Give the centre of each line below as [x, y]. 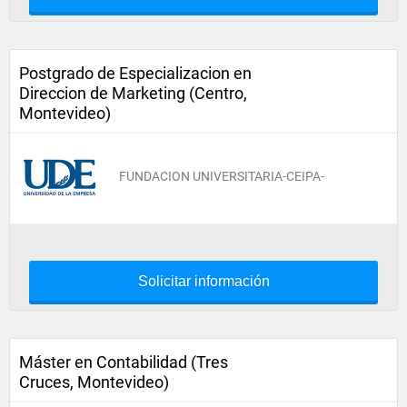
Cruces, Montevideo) [94, 382]
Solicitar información [203, 281]
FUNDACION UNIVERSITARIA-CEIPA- [222, 176]
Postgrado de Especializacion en [135, 73]
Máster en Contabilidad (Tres [124, 362]
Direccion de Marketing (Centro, [133, 93]
